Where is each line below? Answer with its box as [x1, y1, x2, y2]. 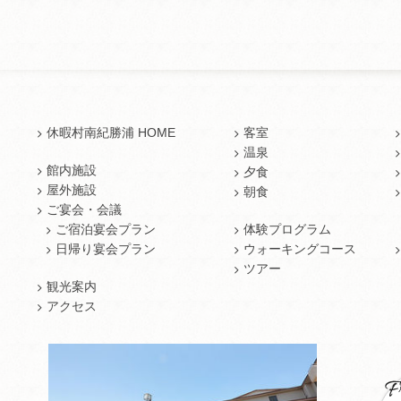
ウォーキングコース [243, 242, 356, 256]
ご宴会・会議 [47, 202, 122, 217]
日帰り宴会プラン [55, 242, 156, 256]
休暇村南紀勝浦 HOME [47, 125, 175, 140]
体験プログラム [243, 222, 331, 236]
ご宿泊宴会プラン [55, 222, 156, 236]
